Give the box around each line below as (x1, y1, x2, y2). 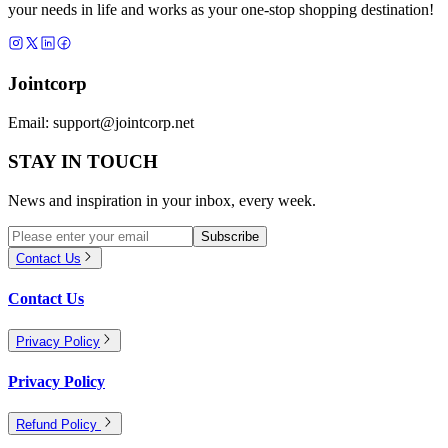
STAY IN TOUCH (8, 150, 158, 172)
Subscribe (201, 228, 259, 244)
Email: (8, 114, 53, 132)
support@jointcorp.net (53, 114, 194, 132)
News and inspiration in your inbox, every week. (8, 191, 316, 209)
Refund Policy (16, 416, 101, 432)
